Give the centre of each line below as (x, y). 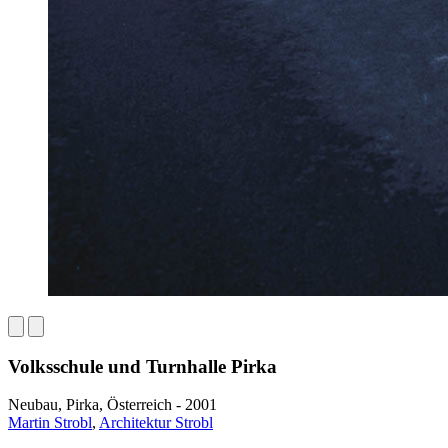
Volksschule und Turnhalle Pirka (142, 366)
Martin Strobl (50, 423)
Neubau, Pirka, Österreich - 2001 (112, 405)
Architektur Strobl (156, 423)
